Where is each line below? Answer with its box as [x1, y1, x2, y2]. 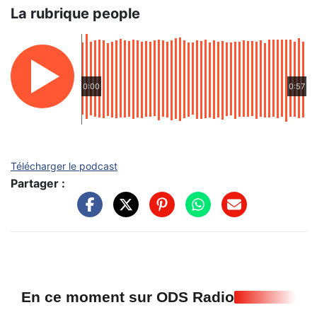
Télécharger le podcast [11, 160, 117, 172]
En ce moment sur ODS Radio [21, 288, 234, 305]
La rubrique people [11, 5, 140, 22]
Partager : [11, 176, 65, 190]
